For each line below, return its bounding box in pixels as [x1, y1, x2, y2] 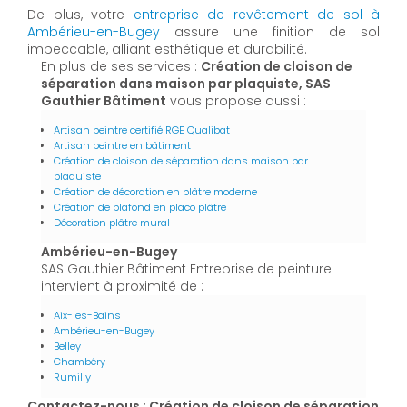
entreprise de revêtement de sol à [133, 5, 380, 24]
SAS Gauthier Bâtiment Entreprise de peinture [41, 259, 332, 278]
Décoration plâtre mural [54, 214, 170, 230]
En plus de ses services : [41, 56, 201, 75]
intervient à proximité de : [41, 276, 203, 295]
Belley [54, 338, 81, 353]
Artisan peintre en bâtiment [54, 137, 191, 153]
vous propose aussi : [166, 91, 306, 110]
